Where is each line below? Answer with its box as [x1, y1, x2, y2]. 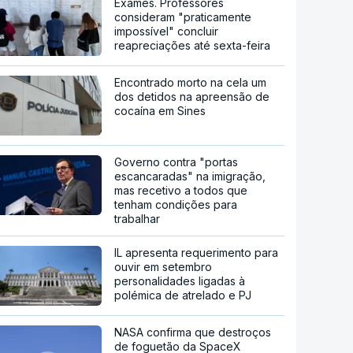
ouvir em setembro [114, 259, 213, 273]
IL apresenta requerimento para [114, 245, 279, 259]
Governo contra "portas [114, 154, 239, 169]
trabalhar [114, 211, 161, 225]
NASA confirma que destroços [114, 325, 272, 339]
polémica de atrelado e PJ [114, 288, 252, 302]
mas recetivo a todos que [114, 183, 248, 197]
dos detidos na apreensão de [114, 89, 270, 103]
